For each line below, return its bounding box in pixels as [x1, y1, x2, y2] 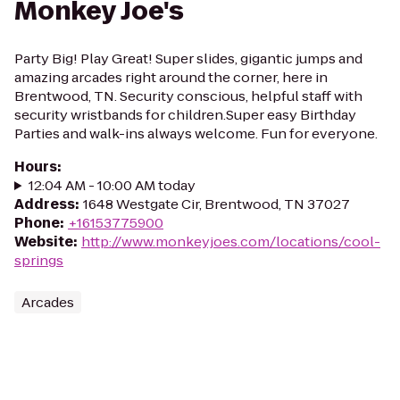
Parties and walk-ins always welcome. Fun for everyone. [14, 124, 378, 143]
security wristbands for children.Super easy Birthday [14, 105, 356, 124]
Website [14, 232, 73, 251]
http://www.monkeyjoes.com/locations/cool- [81, 232, 380, 251]
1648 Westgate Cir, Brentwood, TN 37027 [83, 195, 350, 213]
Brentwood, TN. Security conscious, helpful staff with [14, 87, 362, 105]
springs [14, 251, 63, 270]
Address [14, 195, 75, 213]
